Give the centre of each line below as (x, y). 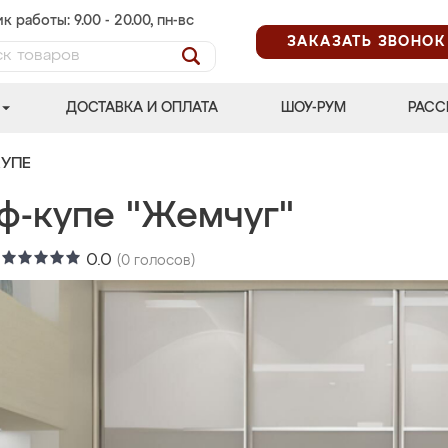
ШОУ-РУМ (313, 108)
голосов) (162, 261)
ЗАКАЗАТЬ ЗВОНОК (366, 41)
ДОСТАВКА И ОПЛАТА (142, 108)
